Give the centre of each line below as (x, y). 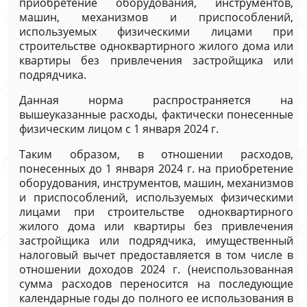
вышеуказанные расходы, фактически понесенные (156, 114)
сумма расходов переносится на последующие (156, 284)
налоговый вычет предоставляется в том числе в (156, 255)
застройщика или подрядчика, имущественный (156, 241)
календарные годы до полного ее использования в (156, 298)
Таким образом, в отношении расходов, (156, 154)
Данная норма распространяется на (156, 100)
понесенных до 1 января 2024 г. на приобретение (156, 169)
